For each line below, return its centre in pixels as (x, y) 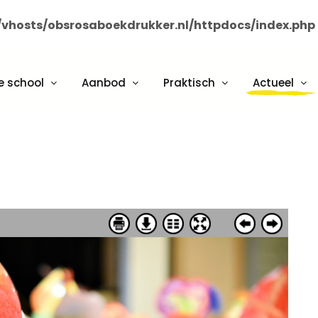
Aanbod (104, 83)
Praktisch (190, 83)
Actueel (274, 83)
